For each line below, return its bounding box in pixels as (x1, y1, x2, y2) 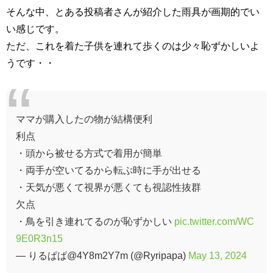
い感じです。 (6, 23, 65, 34)
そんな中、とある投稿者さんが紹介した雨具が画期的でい (6, 6, 260, 16)
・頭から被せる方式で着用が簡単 (16, 147, 162, 158)
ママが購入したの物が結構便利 (16, 113, 152, 124)
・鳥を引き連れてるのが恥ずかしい (16, 216, 174, 226)
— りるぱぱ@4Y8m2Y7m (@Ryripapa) (16, 250, 188, 260)
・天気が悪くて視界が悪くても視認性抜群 (16, 182, 201, 192)
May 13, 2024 (188, 250, 247, 260)
